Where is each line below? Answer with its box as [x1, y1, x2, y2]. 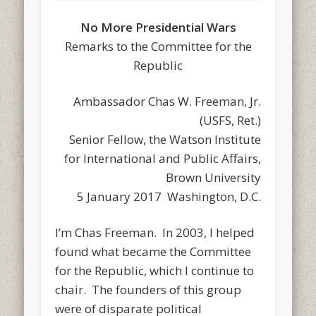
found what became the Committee [55, 243, 252, 260]
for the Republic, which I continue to [55, 262, 255, 279]
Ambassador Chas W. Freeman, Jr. [73, 92, 261, 109]
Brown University [165, 169, 261, 186]
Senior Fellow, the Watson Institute [68, 130, 261, 147]
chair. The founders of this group [55, 281, 242, 298]
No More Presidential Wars [80, 18, 236, 35]
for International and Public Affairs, [63, 150, 261, 166]
